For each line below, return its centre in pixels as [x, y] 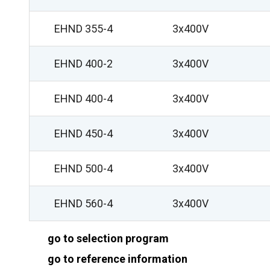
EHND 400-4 [83, 99]
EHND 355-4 [83, 29]
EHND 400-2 [83, 64]
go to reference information [115, 259]
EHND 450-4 [83, 133]
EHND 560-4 [83, 203]
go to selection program [105, 238]
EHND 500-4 [83, 168]
